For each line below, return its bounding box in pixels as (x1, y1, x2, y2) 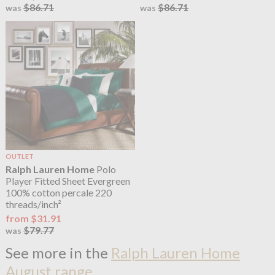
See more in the (5, 243, 111, 261)
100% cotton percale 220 (5, 186, 112, 198)
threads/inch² (5, 198, 61, 210)
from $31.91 (5, 212, 61, 224)
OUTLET (5, 152, 34, 161)
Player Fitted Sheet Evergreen (5, 174, 130, 187)
